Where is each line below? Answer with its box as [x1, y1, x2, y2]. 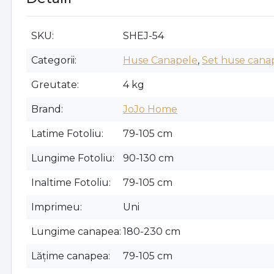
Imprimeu [31, 201, 80, 213]
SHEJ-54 [123, 30, 164, 42]
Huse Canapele [123, 54, 198, 67]
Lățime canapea [31, 250, 108, 262]
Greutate [31, 79, 77, 91]
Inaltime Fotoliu [31, 177, 109, 189]
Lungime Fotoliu [31, 152, 113, 165]
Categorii [31, 54, 75, 67]
